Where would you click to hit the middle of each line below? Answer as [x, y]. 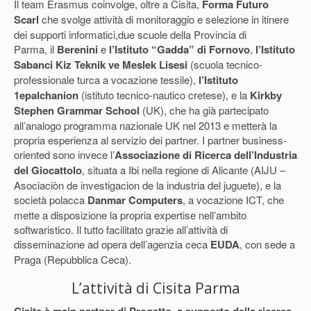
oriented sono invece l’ [64, 154]
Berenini [77, 49]
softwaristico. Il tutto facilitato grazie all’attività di [121, 229]
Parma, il [35, 49]
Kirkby [266, 95]
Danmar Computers [135, 200]
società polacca [51, 199]
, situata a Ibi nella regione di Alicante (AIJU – [184, 169]
